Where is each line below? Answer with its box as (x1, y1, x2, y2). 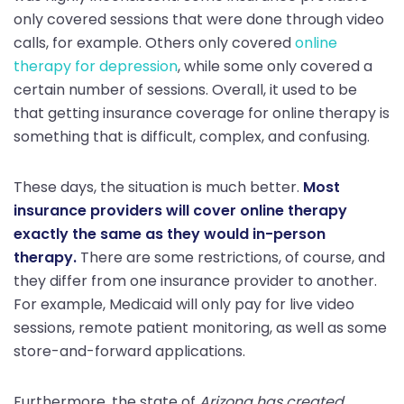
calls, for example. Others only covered (14, 32, 295, 53)
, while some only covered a (178, 55, 372, 77)
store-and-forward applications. (14, 340, 245, 362)
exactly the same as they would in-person (14, 223, 326, 244)
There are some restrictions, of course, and (77, 246, 385, 268)
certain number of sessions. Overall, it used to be (14, 78, 357, 100)
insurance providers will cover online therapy (14, 199, 347, 221)
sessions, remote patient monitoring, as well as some (14, 317, 387, 338)
